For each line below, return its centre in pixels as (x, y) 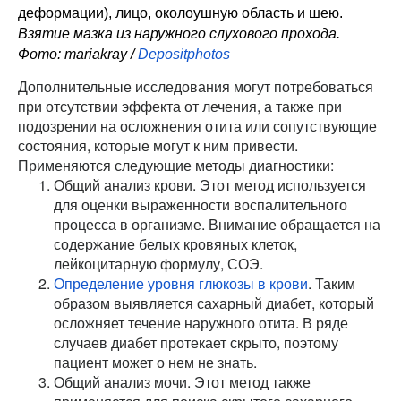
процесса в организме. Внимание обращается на (217, 224)
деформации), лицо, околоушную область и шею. (180, 13)
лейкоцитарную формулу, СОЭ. (158, 263)
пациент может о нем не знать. (155, 362)
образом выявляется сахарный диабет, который (214, 303)
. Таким (332, 283)
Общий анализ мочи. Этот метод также (182, 381)
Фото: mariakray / (78, 55)
